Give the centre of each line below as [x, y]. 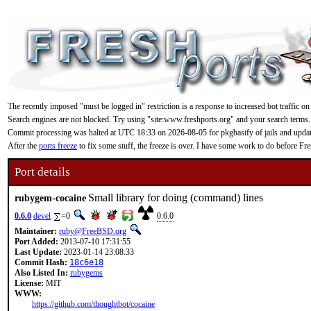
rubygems [86, 273]
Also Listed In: [41, 273]
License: [29, 283]
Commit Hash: [41, 262]
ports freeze [58, 146]
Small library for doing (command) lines [176, 197]
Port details [42, 172]
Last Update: [38, 252]
